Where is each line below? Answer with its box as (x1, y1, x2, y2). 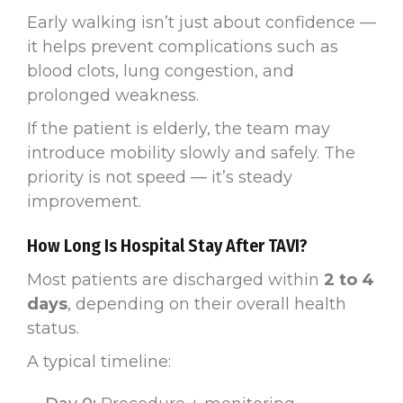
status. (27, 318, 79, 338)
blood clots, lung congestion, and (27, 60, 294, 81)
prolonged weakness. (27, 85, 199, 105)
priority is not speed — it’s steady (27, 166, 292, 187)
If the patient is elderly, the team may (27, 118, 330, 139)
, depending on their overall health (67, 293, 346, 314)
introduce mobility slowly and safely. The (27, 142, 355, 163)
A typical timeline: (27, 351, 171, 372)
